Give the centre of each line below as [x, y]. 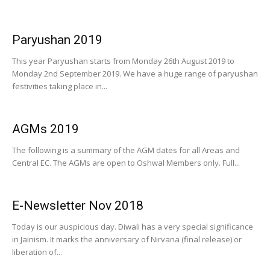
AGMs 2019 [46, 129]
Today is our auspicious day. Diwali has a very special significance [133, 227]
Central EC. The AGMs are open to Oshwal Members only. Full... [126, 163]
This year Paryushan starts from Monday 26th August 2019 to [123, 61]
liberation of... [37, 252]
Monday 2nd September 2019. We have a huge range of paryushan [135, 74]
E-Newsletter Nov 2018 [78, 206]
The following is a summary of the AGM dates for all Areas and [126, 150]
